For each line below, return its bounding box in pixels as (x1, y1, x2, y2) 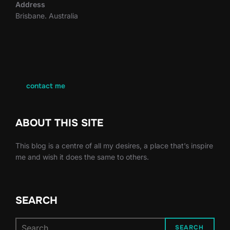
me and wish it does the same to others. (15, 152, 149, 161)
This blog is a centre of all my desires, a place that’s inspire (15, 141, 213, 150)
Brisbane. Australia (15, 11, 78, 21)
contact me (26, 81, 65, 90)
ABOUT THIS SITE (15, 116, 103, 129)
